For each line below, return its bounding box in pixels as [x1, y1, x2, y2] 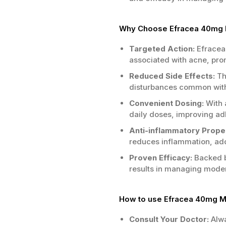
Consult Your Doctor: [129, 214, 209, 224]
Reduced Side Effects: [129, 71, 215, 81]
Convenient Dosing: [129, 98, 204, 108]
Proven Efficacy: [129, 153, 192, 162]
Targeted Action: [129, 44, 195, 53]
